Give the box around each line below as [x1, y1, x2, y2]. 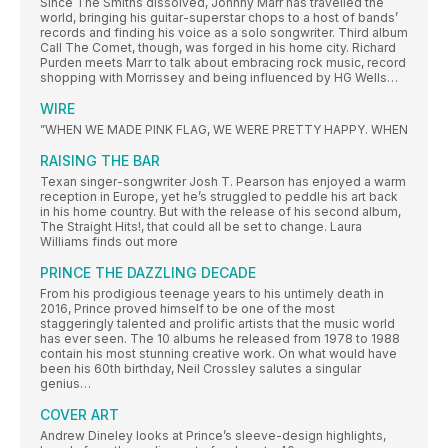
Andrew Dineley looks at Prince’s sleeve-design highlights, [40, 428, 386, 444]
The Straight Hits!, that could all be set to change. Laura [40, 219, 362, 235]
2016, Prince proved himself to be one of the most [40, 301, 335, 317]
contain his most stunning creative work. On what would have [40, 346, 397, 362]
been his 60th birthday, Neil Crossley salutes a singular [40, 361, 361, 377]
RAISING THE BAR [40, 152, 160, 170]
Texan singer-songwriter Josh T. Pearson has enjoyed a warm [40, 174, 406, 190]
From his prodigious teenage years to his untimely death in [40, 286, 384, 302]
